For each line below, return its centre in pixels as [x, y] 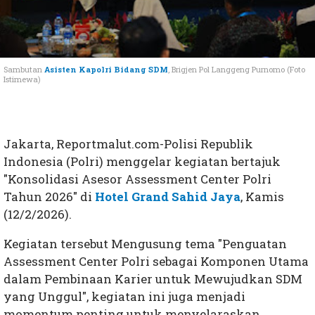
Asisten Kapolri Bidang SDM [106, 70]
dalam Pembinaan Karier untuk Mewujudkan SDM [153, 279]
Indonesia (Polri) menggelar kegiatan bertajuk [142, 162]
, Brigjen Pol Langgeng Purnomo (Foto [237, 70]
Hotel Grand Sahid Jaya [168, 197]
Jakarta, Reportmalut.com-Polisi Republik [128, 144]
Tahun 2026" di [49, 197]
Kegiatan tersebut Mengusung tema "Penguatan [145, 244]
